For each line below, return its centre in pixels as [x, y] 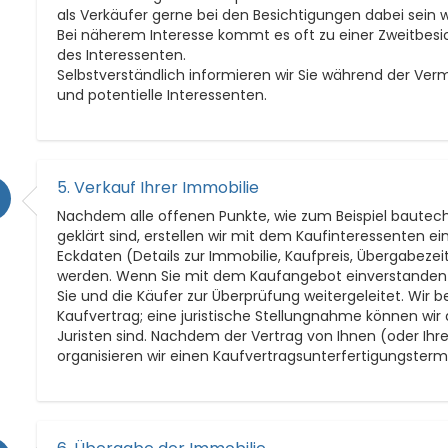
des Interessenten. [122, 54]
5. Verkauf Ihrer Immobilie [158, 187]
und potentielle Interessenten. [162, 94]
